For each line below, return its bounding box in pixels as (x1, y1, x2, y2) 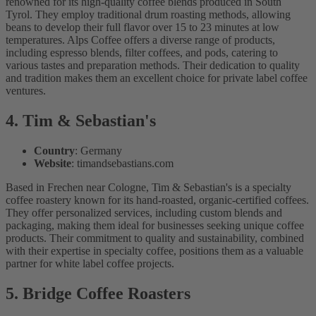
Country (34, 144, 75, 157)
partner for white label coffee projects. (6, 257, 174, 269)
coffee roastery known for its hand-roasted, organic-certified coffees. (6, 193, 309, 206)
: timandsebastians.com (71, 157, 174, 169)
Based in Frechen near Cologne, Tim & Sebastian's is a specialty (6, 181, 291, 193)
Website (34, 157, 71, 169)
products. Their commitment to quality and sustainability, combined (6, 231, 304, 244)
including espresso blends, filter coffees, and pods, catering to (6, 46, 278, 59)
